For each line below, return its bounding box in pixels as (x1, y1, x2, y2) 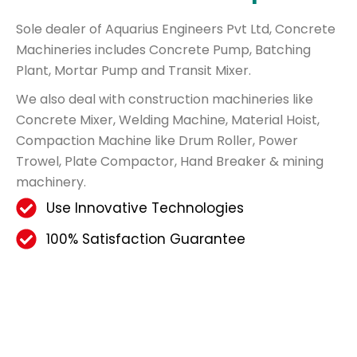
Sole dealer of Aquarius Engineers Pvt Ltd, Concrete (16, 19, 335, 38)
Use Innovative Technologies (45, 198, 244, 218)
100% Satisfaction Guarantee (45, 229, 245, 249)
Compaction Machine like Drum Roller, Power (16, 131, 298, 150)
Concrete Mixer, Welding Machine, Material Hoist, (16, 110, 320, 129)
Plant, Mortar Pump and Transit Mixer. (16, 61, 251, 80)
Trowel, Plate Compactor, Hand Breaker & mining (16, 151, 324, 171)
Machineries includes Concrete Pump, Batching (16, 40, 311, 59)
